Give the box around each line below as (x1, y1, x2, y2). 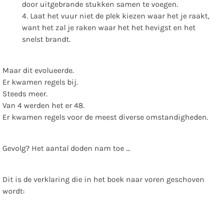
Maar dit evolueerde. (2, 66, 74, 75)
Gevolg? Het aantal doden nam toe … (2, 144, 130, 153)
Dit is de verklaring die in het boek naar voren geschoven (2, 175, 204, 184)
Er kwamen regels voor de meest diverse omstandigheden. (2, 112, 208, 122)
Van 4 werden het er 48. (2, 101, 85, 110)
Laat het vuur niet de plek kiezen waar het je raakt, (30, 11, 209, 21)
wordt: (2, 186, 25, 196)
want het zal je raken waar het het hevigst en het (22, 23, 196, 33)
